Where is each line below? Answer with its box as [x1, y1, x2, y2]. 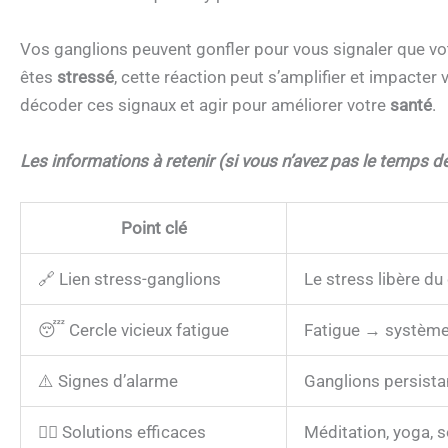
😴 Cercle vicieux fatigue [38, 319, 229, 340]
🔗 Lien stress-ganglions [38, 268, 221, 289]
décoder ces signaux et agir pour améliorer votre [20, 95, 390, 116]
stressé [57, 67, 114, 88]
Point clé [120, 217, 187, 238]
